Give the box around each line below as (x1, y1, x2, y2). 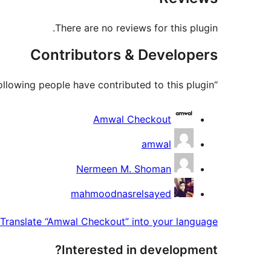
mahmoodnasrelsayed (71, 188, 171, 200)
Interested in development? (62, 243, 218, 258)
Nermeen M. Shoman (76, 163, 171, 175)
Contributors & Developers (30, 46, 218, 64)
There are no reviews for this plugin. (55, 22, 218, 34)
